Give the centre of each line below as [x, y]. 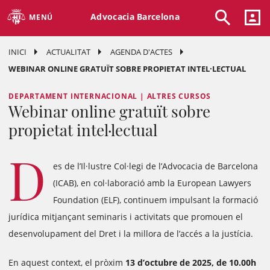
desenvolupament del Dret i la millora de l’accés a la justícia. [131, 234]
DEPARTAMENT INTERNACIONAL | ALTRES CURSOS [110, 96]
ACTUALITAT [68, 52]
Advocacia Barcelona [135, 16]
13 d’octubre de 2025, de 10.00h [191, 263]
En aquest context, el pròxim [67, 263]
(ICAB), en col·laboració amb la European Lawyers [152, 183]
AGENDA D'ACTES [141, 52]
